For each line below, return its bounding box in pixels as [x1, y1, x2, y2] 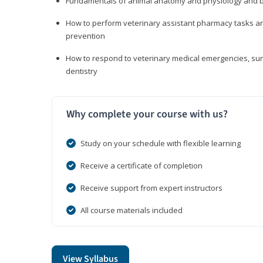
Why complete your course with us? [66, 107, 228, 122]
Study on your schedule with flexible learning [80, 138, 241, 149]
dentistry [66, 66, 97, 77]
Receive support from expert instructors [80, 183, 222, 194]
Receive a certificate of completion [80, 160, 203, 171]
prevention [66, 31, 105, 42]
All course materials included [80, 205, 183, 216]
